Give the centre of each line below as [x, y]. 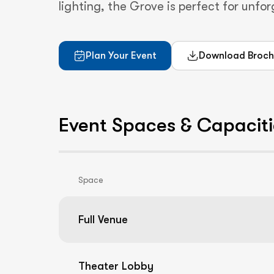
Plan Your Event [121, 56]
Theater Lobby [116, 266]
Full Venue [103, 220]
